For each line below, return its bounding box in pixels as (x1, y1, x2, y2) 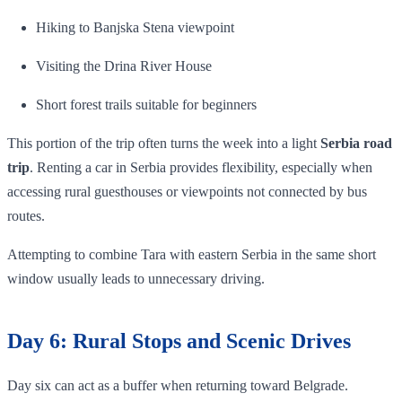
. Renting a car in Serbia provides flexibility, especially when (30, 159, 372, 175)
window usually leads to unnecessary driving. (7, 270, 265, 286)
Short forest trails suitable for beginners (36, 96, 257, 112)
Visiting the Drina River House (36, 57, 212, 74)
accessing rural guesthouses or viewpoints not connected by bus (7, 183, 367, 199)
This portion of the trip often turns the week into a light (7, 135, 320, 151)
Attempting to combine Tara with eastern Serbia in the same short (7, 246, 376, 262)
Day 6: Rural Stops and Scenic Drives (7, 328, 351, 353)
